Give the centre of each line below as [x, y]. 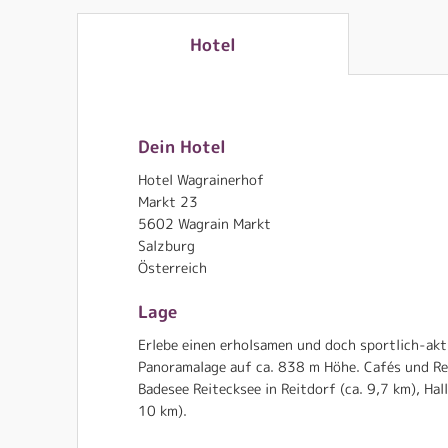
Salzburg [166, 246]
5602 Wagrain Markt [204, 224]
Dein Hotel [182, 147]
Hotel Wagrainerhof [201, 180]
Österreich [172, 268]
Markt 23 [168, 202]
